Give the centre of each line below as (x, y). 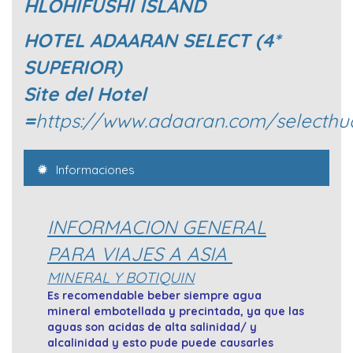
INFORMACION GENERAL (157, 227)
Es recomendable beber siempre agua (154, 296)
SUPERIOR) (73, 67)
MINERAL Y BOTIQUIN (121, 278)
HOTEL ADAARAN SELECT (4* (152, 41)
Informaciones (94, 170)
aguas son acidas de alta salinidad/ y (152, 327)
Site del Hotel (85, 94)
